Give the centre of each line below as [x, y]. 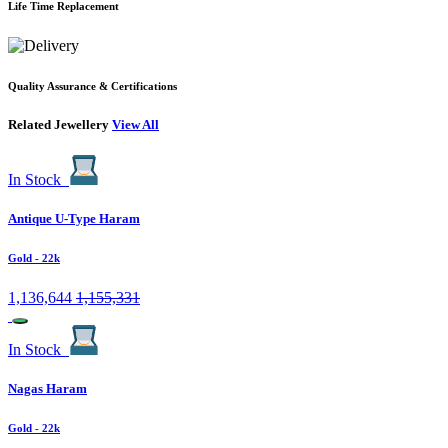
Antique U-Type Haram [74, 219]
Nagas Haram [47, 389]
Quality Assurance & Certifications [92, 86]
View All [135, 125]
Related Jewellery [60, 125]
